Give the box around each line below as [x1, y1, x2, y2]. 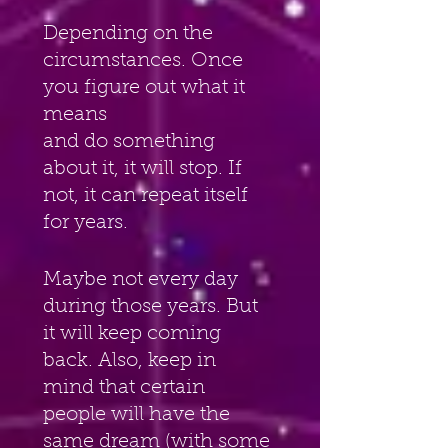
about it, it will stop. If [43, 158, 247, 179]
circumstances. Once [43, 50, 248, 71]
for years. [43, 212, 128, 233]
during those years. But [43, 296, 263, 317]
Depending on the [43, 23, 218, 44]
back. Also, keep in [43, 350, 221, 371]
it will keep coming [43, 323, 226, 344]
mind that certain [43, 377, 210, 398]
